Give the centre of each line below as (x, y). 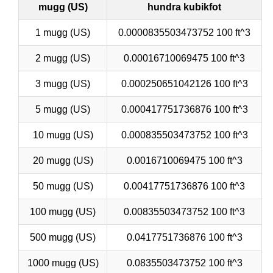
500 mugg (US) (63, 237)
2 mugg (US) (63, 58)
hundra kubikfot (184, 7)
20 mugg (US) (63, 160)
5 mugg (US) (63, 109)
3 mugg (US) (63, 83)
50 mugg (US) (63, 186)
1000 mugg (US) (63, 263)
